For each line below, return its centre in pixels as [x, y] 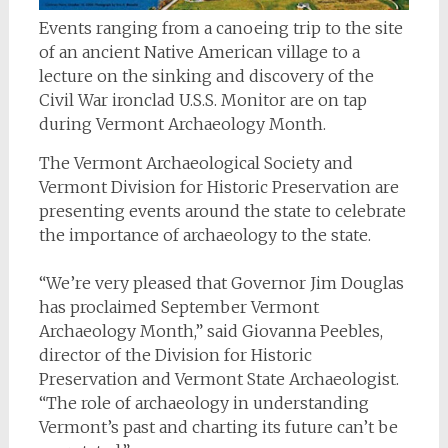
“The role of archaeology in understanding [203, 403]
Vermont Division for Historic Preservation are [218, 187]
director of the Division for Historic [175, 355]
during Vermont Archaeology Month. [182, 124]
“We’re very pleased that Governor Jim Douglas [221, 283]
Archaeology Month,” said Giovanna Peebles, [210, 331]
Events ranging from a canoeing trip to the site [220, 28]
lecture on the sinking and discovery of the [206, 76]
